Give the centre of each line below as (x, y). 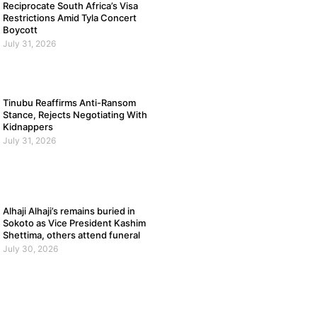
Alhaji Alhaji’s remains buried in (69, 211)
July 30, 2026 (30, 249)
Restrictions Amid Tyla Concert (69, 18)
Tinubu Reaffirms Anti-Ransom (69, 102)
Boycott (20, 30)
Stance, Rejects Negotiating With (75, 114)
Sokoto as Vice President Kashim (74, 223)
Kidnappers (28, 126)
